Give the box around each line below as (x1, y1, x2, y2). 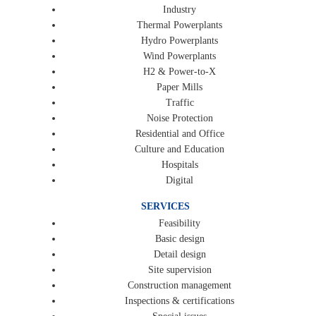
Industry (163, 4, 196, 15)
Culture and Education (135, 143, 224, 154)
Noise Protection (146, 112, 213, 123)
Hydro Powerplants (141, 35, 218, 46)
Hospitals (161, 159, 198, 170)
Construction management (128, 280, 231, 291)
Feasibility (159, 218, 200, 229)
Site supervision (147, 265, 212, 276)
